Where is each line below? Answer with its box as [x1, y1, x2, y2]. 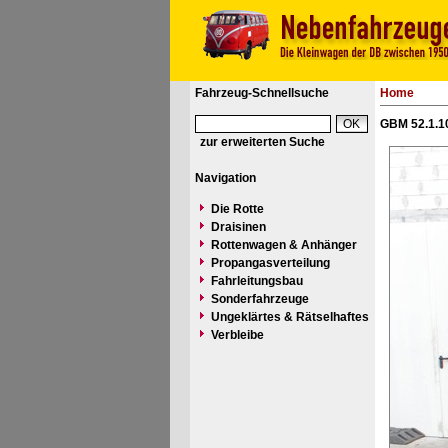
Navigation [194, 171, 256, 185]
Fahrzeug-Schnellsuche [194, 86, 329, 100]
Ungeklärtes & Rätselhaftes [210, 310, 369, 324]
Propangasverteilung [210, 256, 330, 270]
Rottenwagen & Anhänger [210, 238, 357, 252]
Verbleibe [210, 328, 264, 342]
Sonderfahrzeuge [210, 292, 309, 306]
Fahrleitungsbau [210, 274, 303, 288]
